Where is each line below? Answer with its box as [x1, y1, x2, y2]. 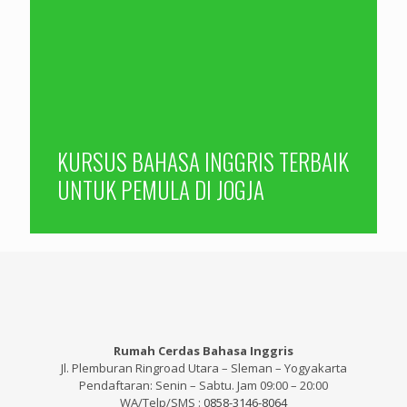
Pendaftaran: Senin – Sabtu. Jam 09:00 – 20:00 [79, 377, 328, 394]
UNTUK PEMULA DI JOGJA [57, 173, 264, 207]
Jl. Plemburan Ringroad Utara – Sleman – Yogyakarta [60, 360, 347, 377]
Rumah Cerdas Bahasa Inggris [114, 342, 293, 360]
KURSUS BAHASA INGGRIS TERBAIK [57, 144, 349, 179]
